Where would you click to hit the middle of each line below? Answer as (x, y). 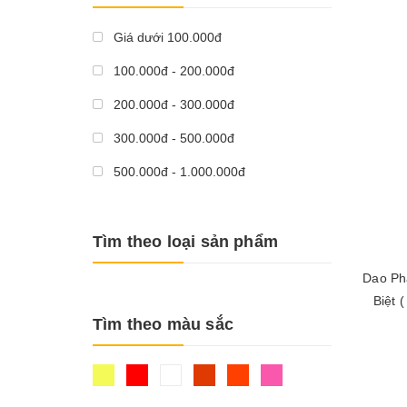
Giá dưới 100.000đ (166, 37)
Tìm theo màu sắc (163, 324)
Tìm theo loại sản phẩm (185, 241)
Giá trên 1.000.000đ (169, 205)
